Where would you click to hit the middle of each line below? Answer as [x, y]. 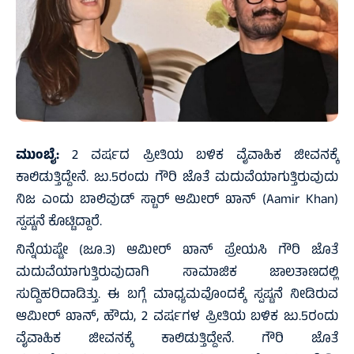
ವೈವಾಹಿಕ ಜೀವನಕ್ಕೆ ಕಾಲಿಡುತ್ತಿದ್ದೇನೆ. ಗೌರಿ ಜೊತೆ [177, 339]
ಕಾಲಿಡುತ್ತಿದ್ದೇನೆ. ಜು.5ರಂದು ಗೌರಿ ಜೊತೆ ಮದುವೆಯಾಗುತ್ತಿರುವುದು [177, 178]
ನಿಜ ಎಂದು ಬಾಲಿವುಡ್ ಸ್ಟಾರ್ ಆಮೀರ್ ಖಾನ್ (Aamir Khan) [177, 200]
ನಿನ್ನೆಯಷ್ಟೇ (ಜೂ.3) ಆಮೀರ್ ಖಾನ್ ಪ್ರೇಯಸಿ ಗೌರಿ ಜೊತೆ [177, 251]
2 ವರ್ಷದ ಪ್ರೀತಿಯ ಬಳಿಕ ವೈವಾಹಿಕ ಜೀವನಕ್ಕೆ [199, 156]
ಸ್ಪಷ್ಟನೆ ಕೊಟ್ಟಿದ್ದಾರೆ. [59, 222]
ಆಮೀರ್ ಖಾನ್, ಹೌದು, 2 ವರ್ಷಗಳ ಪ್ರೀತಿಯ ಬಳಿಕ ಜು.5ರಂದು [177, 317]
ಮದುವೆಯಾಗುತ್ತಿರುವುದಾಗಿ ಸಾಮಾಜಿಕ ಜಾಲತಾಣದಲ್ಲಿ [177, 273]
